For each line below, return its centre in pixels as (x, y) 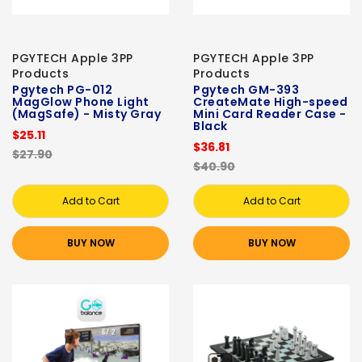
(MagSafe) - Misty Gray (86, 114)
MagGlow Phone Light (81, 102)
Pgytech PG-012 (62, 90)
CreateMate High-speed (271, 102)
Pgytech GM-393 (246, 90)
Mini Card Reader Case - (270, 114)
